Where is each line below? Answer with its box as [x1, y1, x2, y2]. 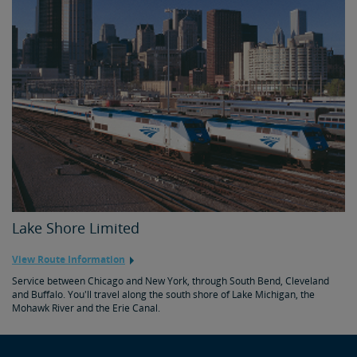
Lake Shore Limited [12, 218, 139, 238]
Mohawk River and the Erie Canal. [12, 301, 160, 316]
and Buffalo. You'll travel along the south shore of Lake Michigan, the [12, 288, 315, 302]
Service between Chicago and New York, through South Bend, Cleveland [12, 274, 329, 288]
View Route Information [12, 253, 125, 267]
